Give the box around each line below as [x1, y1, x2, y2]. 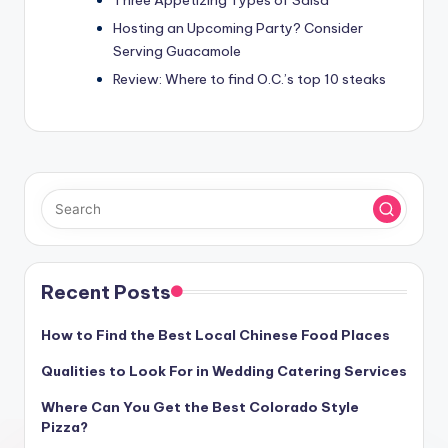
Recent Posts [41, 280, 171, 305]
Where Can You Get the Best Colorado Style [41, 398, 359, 417]
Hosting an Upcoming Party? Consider [113, 19, 363, 38]
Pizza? [41, 418, 88, 437]
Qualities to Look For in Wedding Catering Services [41, 362, 407, 381]
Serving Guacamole [113, 42, 241, 61]
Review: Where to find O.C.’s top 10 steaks [113, 70, 386, 89]
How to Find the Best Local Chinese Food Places [41, 326, 390, 345]
